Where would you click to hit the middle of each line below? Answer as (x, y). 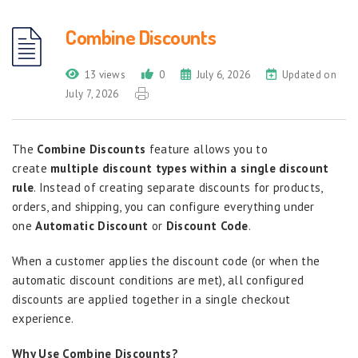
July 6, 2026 (223, 75)
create (32, 168)
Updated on (309, 75)
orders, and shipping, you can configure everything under (163, 207)
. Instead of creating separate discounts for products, (178, 187)
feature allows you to (207, 149)
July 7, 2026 (92, 94)
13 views (105, 75)
